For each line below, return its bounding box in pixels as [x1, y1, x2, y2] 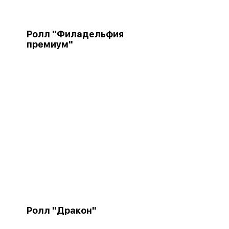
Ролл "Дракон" [27, 205, 97, 216]
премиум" [27, 39, 73, 50]
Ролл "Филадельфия [27, 29, 124, 39]
